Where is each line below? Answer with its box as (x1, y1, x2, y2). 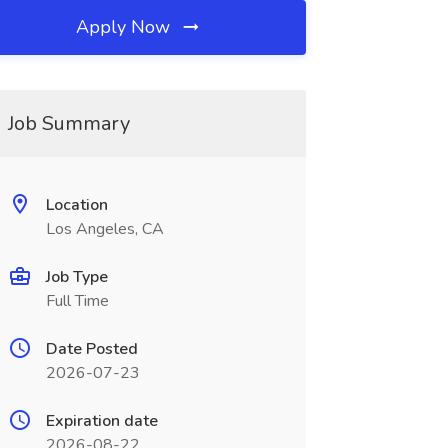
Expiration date (45, 410, 158, 432)
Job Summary (7, 110, 130, 137)
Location (45, 194, 108, 216)
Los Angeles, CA (45, 218, 164, 240)
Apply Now (76, 15, 176, 39)
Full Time (45, 290, 109, 312)
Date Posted (45, 338, 138, 360)
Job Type (45, 266, 108, 288)
